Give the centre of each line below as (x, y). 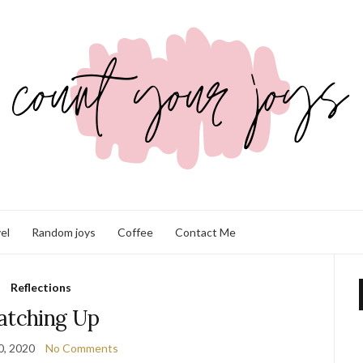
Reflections (41, 287)
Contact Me (205, 232)
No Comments (81, 348)
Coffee (135, 232)
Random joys (64, 232)
